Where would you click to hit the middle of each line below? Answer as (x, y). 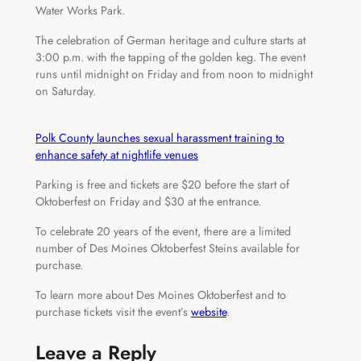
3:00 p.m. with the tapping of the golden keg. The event (170, 57)
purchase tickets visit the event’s (113, 311)
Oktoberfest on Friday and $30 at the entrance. (148, 201)
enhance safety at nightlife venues (116, 154)
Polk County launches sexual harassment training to (160, 137)
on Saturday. (65, 91)
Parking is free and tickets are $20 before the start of (162, 184)
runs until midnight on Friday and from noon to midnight (174, 74)
